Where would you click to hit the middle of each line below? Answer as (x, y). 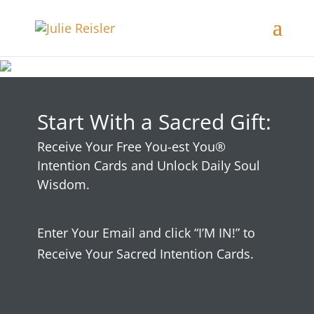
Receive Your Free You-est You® (131, 146)
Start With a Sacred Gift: (154, 122)
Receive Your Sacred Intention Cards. (145, 254)
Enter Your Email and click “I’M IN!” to (146, 233)
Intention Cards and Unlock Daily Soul (148, 165)
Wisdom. (63, 184)
